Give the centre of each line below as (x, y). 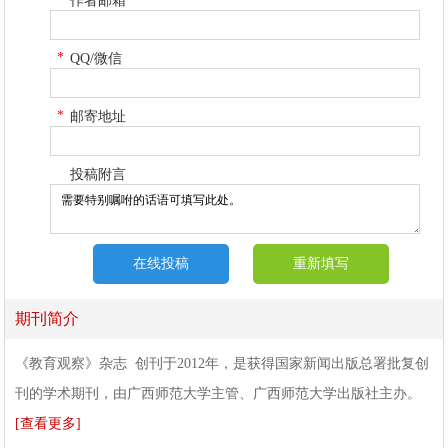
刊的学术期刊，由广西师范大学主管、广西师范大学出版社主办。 (218, 393)
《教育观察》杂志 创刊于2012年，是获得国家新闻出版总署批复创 (222, 363)
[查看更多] (48, 423)
